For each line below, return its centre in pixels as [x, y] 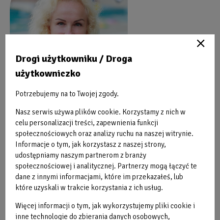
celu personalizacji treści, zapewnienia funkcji [87, 123]
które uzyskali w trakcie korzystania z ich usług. [89, 187]
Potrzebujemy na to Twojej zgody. [67, 94]
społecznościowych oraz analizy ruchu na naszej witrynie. [105, 133]
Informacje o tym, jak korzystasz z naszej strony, [91, 144]
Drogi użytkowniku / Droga [74, 58]
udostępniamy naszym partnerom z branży [81, 155]
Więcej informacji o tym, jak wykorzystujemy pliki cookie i [105, 206]
